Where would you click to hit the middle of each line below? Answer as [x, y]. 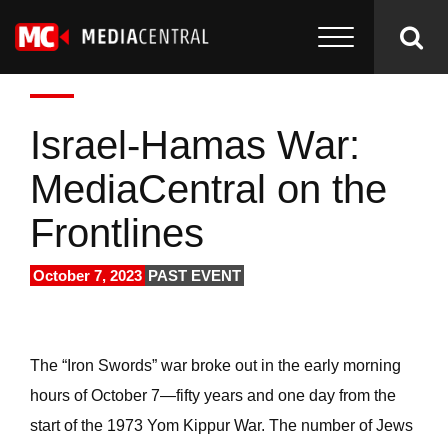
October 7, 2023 [87, 275]
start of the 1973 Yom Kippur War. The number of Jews [221, 425]
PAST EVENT [194, 275]
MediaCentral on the [208, 189]
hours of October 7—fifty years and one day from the [213, 395]
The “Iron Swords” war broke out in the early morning [215, 365]
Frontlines [117, 233]
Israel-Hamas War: [195, 145]
